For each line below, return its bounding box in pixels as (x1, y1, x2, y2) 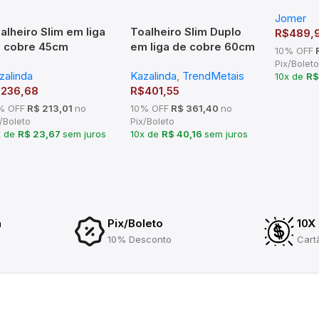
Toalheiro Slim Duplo (130, 25, 242, 39)
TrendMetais (182, 69, 245, 83)
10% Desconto (107, 234, 172, 246)
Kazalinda (130, 69, 177, 83)
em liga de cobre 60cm (130, 40, 256, 54)
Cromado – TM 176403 (130, 55, 251, 69)
